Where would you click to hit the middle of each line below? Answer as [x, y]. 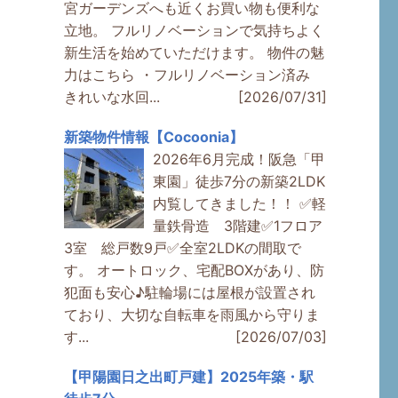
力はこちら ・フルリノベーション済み [194, 75]
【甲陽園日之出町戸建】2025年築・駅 [188, 377]
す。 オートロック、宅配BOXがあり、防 [194, 271]
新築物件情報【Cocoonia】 [153, 137]
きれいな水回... [111, 97]
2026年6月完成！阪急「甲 [239, 159]
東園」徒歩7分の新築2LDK [239, 182]
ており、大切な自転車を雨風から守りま [191, 315]
